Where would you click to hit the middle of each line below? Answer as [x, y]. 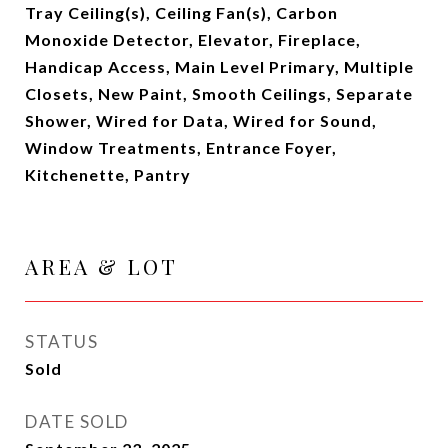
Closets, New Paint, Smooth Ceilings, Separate [219, 94]
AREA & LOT [101, 266]
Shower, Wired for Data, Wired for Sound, [201, 121]
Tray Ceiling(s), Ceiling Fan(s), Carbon [181, 13]
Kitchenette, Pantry [108, 175]
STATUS [61, 342]
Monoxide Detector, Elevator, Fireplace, [193, 40]
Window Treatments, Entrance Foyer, [181, 148]
